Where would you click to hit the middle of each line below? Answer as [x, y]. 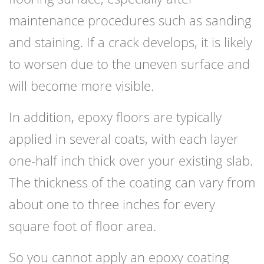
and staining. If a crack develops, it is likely [131, 42]
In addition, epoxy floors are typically [115, 117]
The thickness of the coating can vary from [132, 182]
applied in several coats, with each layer [124, 139]
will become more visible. [81, 86]
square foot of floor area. [82, 226]
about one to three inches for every [112, 204]
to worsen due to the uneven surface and [129, 64]
